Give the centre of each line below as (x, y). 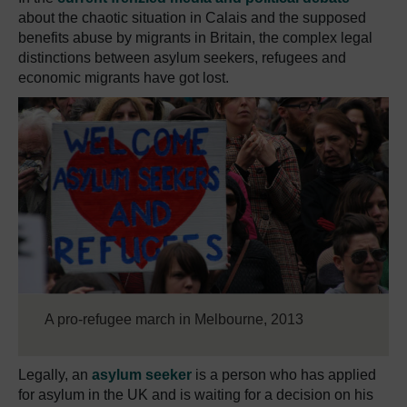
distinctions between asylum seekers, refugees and (182, 58)
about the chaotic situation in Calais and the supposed (192, 18)
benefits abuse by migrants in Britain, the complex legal (195, 38)
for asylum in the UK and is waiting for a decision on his (196, 394)
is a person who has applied (284, 374)
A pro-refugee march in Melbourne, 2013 (174, 319)
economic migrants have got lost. (124, 78)
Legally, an (55, 374)
